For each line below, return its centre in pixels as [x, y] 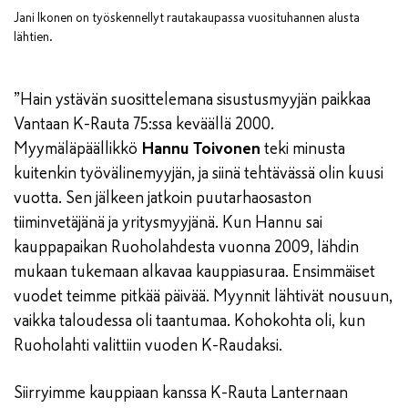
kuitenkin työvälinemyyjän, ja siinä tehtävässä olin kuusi [199, 173]
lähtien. [33, 37]
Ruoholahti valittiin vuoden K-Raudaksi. [148, 346]
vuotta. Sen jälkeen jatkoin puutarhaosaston [163, 198]
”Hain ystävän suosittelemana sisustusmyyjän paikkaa [192, 100]
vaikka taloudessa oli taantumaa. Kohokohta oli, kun [189, 321]
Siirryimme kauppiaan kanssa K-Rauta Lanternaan [181, 393]
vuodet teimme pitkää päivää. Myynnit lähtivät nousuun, [203, 296]
